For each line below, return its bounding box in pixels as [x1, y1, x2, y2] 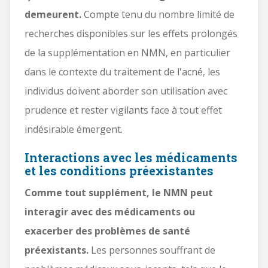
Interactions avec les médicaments [25, 149, 237, 165]
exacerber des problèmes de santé [25, 224, 190, 237]
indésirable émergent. [25, 122, 123, 136]
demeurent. [25, 7, 81, 21]
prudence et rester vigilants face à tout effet [25, 103, 222, 117]
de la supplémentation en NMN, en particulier [25, 45, 230, 59]
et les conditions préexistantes [25, 162, 214, 178]
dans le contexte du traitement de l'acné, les [25, 65, 220, 78]
